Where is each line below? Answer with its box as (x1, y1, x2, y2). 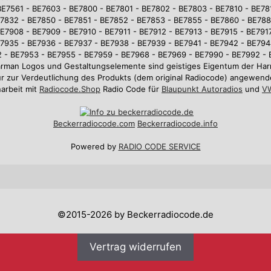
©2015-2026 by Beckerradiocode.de (57, 209, 214, 221)
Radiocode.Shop (39, 83, 100, 94)
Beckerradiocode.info (137, 118, 218, 128)
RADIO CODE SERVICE (118, 142, 201, 152)
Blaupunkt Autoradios (162, 83, 243, 94)
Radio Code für (100, 83, 162, 94)
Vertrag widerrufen (90, 241, 181, 253)
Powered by (70, 142, 119, 152)
